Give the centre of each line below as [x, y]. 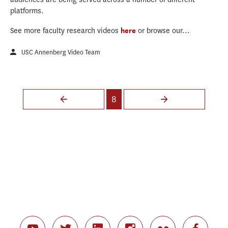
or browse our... [164, 31]
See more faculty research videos [65, 31]
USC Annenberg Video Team [61, 52]
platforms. [27, 11]
